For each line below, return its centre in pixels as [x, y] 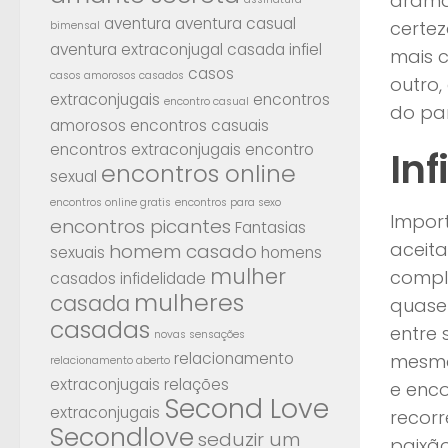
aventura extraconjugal [136, 49]
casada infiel [274, 49]
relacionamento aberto [110, 360]
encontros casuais [199, 125]
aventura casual [235, 23]
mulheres [189, 302]
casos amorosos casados [117, 75]
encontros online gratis [110, 202]
